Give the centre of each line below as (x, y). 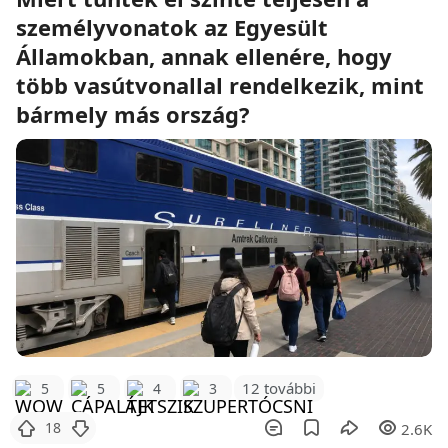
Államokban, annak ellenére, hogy (204, 55)
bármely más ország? (133, 113)
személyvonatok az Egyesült (172, 26)
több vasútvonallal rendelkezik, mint (220, 84)
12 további (279, 388)
